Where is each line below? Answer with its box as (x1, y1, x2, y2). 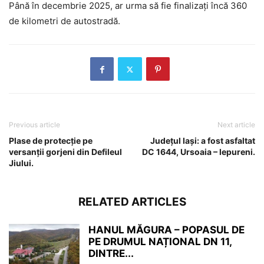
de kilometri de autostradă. (9, 15, 120, 27)
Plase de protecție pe (9, 136, 93, 146)
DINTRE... (88, 247, 134, 260)
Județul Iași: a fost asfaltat (150, 136, 255, 146)
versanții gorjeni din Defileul (9, 147, 122, 157)
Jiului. (9, 158, 34, 169)
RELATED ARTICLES (78, 195, 186, 209)
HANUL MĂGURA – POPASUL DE (88, 224, 245, 236)
